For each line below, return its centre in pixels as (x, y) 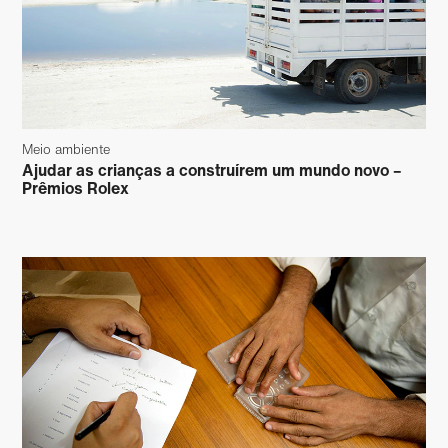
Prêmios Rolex (76, 188)
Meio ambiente (66, 150)
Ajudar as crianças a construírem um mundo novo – (212, 170)
